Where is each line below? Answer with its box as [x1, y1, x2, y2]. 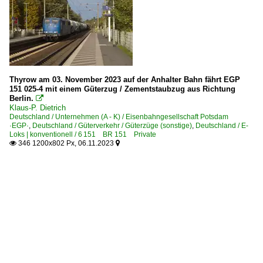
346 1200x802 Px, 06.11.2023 [16, 139, 116, 147]
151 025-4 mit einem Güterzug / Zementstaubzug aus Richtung [9, 84, 235, 93]
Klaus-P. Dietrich [9, 103, 66, 112]
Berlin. [9, 93, 36, 103]
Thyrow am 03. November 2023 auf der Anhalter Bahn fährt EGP [9, 75, 240, 84]
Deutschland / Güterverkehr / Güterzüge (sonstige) [32, 121, 192, 130]
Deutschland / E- [195, 121, 248, 130]
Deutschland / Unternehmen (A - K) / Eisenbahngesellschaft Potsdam [9, 112, 235, 121]
